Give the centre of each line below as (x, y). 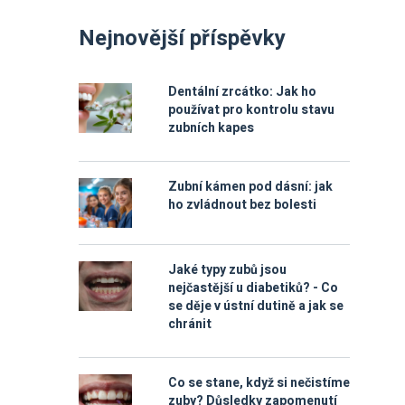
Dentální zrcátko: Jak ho (242, 92)
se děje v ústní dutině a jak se (256, 306)
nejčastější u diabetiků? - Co (253, 288)
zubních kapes (211, 128)
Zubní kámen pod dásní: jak (250, 187)
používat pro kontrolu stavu (251, 110)
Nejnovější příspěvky (182, 38)
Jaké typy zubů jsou (227, 270)
